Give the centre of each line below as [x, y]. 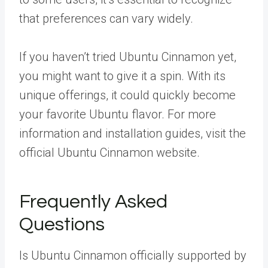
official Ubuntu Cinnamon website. [109, 153]
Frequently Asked [93, 202]
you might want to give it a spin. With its [122, 76]
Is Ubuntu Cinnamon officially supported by [133, 255]
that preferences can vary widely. [106, 19]
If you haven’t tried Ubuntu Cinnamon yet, [128, 57]
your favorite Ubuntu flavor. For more [118, 114]
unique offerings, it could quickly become [127, 95]
